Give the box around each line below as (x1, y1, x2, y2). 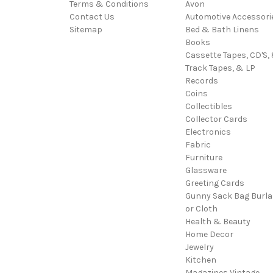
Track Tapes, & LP (185, 62, 255, 73)
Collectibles (185, 101, 232, 112)
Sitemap (69, 24, 102, 35)
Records (185, 75, 218, 86)
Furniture (185, 152, 222, 163)
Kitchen (185, 254, 216, 265)
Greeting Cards (185, 177, 244, 188)
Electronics (185, 126, 231, 137)
